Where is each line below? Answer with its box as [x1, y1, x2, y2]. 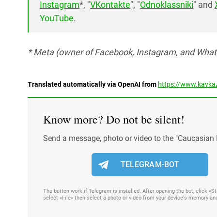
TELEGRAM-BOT [120, 160, 179, 169]
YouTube [40, 13, 74, 23]
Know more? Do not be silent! [43, 111, 185, 127]
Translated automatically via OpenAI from [28, 80, 158, 88]
